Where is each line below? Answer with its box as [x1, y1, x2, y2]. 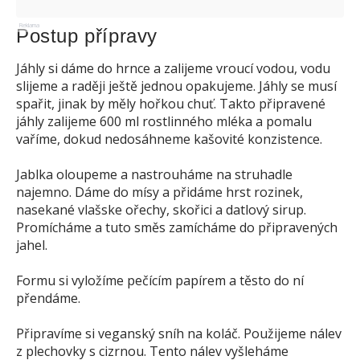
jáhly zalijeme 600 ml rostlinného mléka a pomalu [16, 112, 312, 130]
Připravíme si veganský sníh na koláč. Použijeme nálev [16, 325, 342, 342]
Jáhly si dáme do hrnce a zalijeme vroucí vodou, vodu [16, 59, 330, 77]
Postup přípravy [16, 25, 157, 47]
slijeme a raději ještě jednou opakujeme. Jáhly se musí [16, 77, 337, 95]
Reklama [19, 21, 39, 29]
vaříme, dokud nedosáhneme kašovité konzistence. [16, 130, 322, 148]
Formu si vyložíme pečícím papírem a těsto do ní [16, 272, 304, 289]
